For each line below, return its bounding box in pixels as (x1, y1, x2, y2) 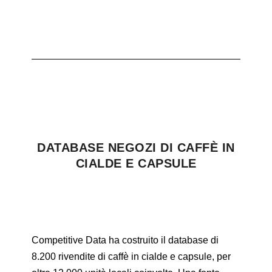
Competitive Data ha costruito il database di (32, 234, 219, 245)
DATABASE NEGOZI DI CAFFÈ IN (37, 140, 235, 154)
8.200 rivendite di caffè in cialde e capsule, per (32, 251, 231, 262)
